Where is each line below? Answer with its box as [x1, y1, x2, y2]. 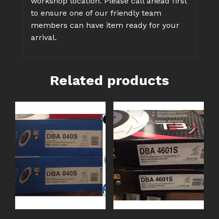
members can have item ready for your [31, 20, 179, 30]
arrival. [31, 32, 57, 42]
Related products [50, 72, 169, 88]
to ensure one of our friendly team [31, 8, 161, 18]
